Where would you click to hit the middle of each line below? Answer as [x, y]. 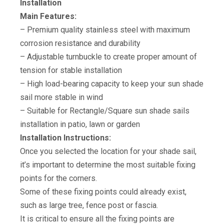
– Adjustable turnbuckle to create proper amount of [108, 57]
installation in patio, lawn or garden [80, 124]
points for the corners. [58, 178]
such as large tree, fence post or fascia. [89, 205]
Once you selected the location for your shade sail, [108, 151]
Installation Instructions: [65, 138]
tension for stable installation [71, 70]
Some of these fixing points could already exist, [103, 192]
